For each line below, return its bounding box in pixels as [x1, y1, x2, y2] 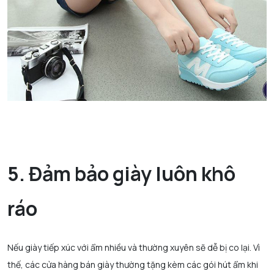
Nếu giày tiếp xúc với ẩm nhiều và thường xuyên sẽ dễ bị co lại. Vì [7, 241, 260, 253]
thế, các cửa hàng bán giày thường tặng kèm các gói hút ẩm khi [7, 258, 258, 270]
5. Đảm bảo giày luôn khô [7, 160, 235, 187]
